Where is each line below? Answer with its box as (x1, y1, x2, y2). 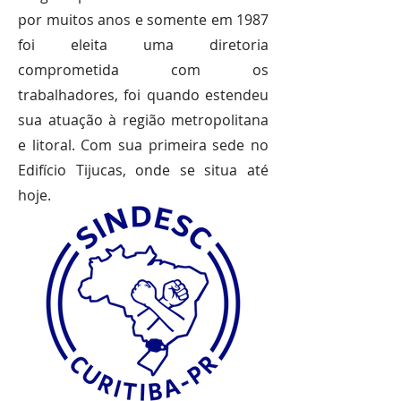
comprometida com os (18, 60, 269, 80)
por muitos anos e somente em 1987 (18, 10, 269, 30)
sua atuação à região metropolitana (18, 110, 269, 130)
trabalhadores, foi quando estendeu (18, 85, 269, 105)
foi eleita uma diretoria (18, 35, 269, 55)
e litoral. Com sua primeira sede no (18, 135, 269, 155)
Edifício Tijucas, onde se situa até (18, 160, 269, 180)
